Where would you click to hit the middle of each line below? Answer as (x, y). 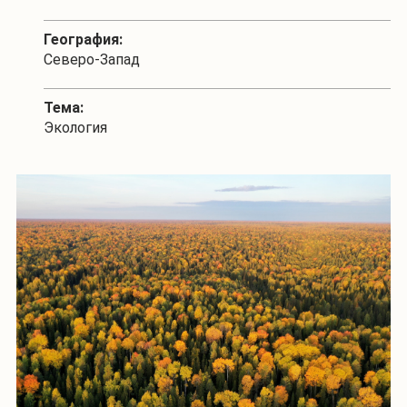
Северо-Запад (92, 59)
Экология (75, 127)
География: (83, 39)
